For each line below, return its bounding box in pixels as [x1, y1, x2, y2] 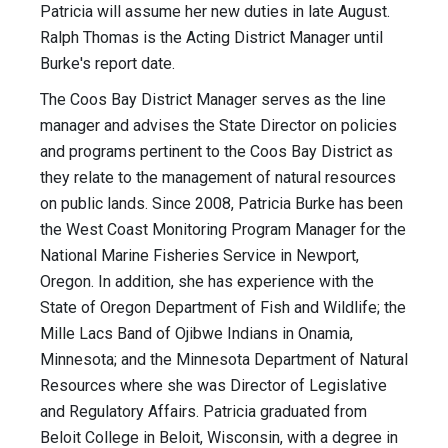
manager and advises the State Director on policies [40, 116, 397, 136]
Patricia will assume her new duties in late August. [40, 2, 390, 22]
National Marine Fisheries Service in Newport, [40, 246, 359, 266]
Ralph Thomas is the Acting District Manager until [40, 28, 383, 48]
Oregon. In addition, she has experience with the [40, 272, 374, 292]
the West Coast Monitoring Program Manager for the [40, 220, 406, 240]
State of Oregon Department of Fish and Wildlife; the [40, 298, 406, 318]
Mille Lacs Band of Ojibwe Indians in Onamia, [40, 324, 353, 344]
